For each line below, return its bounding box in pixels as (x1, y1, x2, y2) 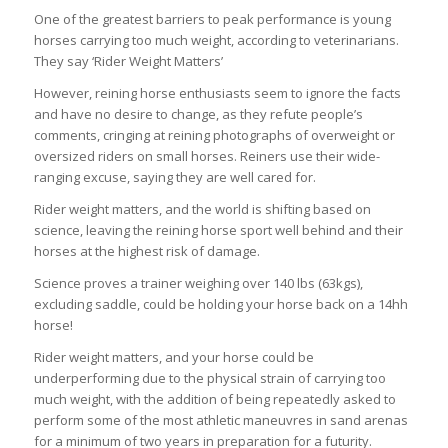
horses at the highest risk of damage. (33, 241, 260, 260)
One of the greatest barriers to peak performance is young (33, 9, 391, 28)
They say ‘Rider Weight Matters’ (33, 51, 223, 70)
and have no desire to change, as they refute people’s (33, 104, 363, 123)
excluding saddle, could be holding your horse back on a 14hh (33, 294, 408, 313)
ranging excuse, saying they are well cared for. (33, 167, 316, 186)
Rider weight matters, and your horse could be (33, 347, 314, 366)
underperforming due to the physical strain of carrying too (33, 368, 386, 387)
